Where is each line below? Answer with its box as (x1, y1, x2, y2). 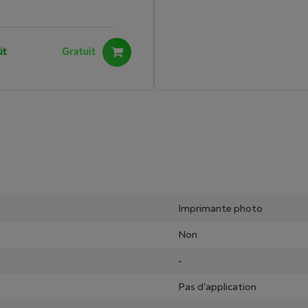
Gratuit (62, 45, 96, 58)
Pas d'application (178, 280, 256, 294)
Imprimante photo (178, 202, 263, 215)
